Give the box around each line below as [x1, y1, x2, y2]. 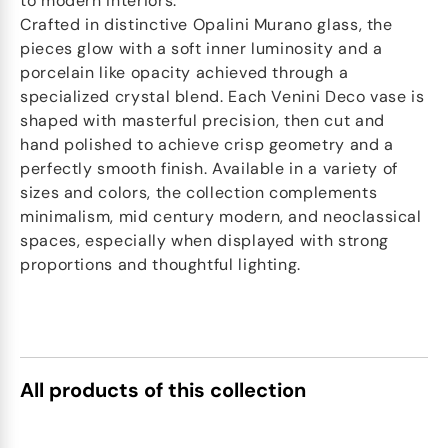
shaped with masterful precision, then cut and [20, 110, 385, 131]
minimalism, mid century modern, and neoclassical [20, 206, 422, 227]
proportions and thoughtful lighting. [20, 254, 302, 275]
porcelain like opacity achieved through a [20, 62, 349, 83]
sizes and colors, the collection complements [20, 182, 378, 203]
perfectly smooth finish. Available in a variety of [20, 158, 399, 179]
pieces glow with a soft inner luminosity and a [20, 38, 383, 59]
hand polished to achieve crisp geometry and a [20, 134, 394, 155]
